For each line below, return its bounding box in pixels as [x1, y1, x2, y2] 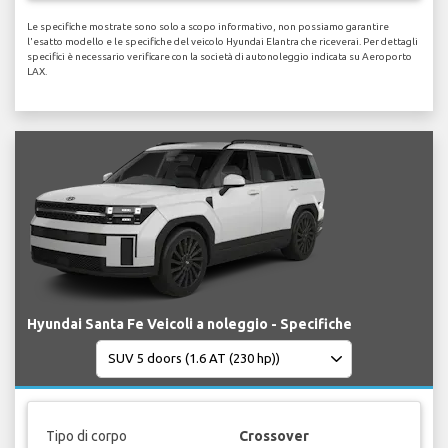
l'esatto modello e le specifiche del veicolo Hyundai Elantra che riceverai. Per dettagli [27, 35, 418, 47]
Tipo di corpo [45, 428, 127, 445]
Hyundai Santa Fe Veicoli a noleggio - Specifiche [27, 315, 352, 332]
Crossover [239, 428, 309, 445]
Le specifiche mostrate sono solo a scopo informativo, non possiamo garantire [27, 20, 389, 32]
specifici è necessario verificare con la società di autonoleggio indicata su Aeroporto [27, 50, 412, 62]
